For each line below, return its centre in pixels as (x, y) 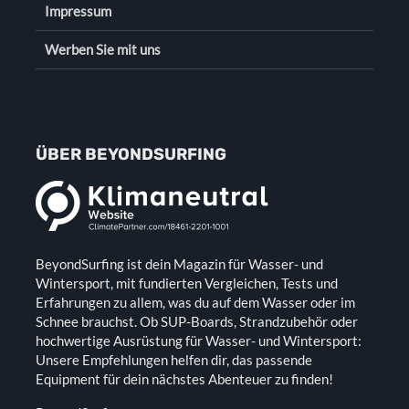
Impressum (78, 11)
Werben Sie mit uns (103, 49)
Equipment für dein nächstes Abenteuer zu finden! (184, 379)
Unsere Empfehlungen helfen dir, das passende (174, 360)
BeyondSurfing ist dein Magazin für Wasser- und (179, 264)
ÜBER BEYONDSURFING (131, 154)
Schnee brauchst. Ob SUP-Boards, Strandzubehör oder (197, 321)
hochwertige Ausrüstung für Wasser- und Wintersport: (199, 341)
